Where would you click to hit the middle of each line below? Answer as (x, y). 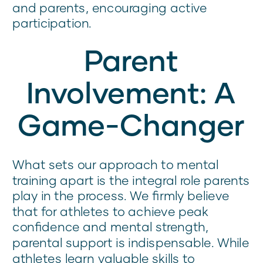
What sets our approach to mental (116, 164)
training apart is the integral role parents (131, 180)
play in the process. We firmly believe (121, 195)
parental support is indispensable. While (131, 242)
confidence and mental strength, (111, 227)
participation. (52, 23)
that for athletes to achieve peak (111, 211)
